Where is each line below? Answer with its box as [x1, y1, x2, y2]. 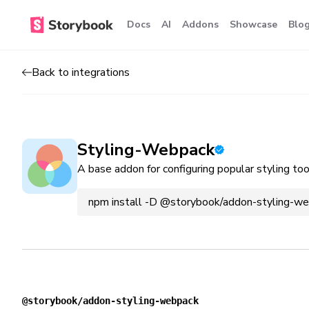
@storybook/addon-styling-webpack [22, 295, 199, 306]
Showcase [230, 18, 277, 31]
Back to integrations [32, 64, 130, 80]
